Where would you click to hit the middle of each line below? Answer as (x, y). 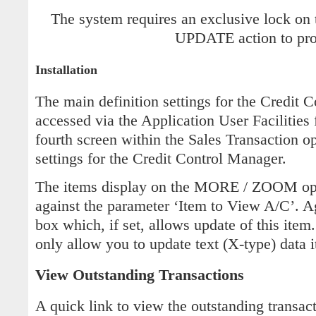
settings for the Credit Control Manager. (161, 158)
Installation (66, 69)
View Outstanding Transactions (140, 275)
